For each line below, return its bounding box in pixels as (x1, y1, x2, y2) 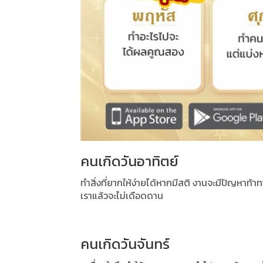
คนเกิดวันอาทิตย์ (80, 151, 178, 172)
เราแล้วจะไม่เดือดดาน (80, 188, 163, 203)
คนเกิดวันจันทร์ (80, 234, 170, 255)
